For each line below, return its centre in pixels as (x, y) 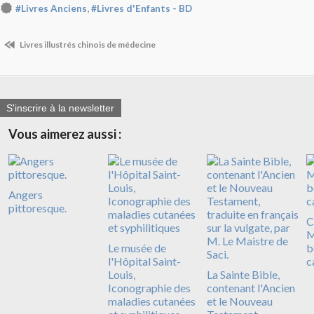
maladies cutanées (151, 301)
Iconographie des (149, 288)
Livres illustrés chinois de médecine (87, 44)
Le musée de (137, 248)
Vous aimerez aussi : (65, 134)
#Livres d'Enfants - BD (142, 8)
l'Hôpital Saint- (144, 261)
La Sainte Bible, (243, 275)
